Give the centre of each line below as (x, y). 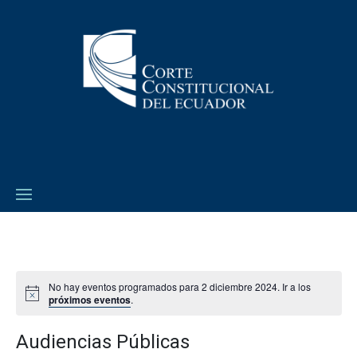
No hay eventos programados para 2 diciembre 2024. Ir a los (180, 286)
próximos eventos (90, 299)
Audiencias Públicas (102, 341)
